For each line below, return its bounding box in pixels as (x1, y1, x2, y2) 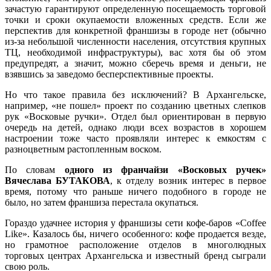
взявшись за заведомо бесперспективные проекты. (5, 68, 214, 79)
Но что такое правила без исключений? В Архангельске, (5, 89, 266, 100)
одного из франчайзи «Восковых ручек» (64, 164, 267, 175)
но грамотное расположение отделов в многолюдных (5, 239, 266, 250)
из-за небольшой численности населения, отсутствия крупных (5, 36, 266, 47)
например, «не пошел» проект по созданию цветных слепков (5, 100, 266, 111)
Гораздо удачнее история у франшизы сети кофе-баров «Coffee (5, 217, 266, 228)
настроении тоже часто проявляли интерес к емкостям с (5, 132, 266, 143)
